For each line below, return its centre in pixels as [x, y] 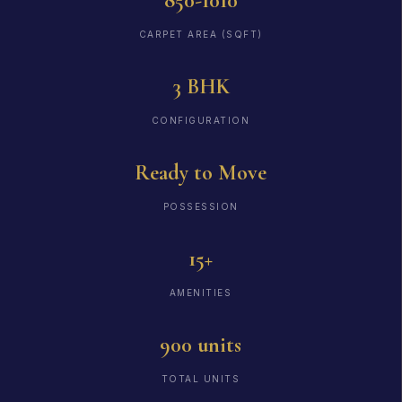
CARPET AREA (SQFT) [201, 35]
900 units [201, 345]
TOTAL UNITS [201, 379]
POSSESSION [201, 207]
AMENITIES [201, 293]
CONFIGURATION [201, 121]
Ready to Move [201, 173]
